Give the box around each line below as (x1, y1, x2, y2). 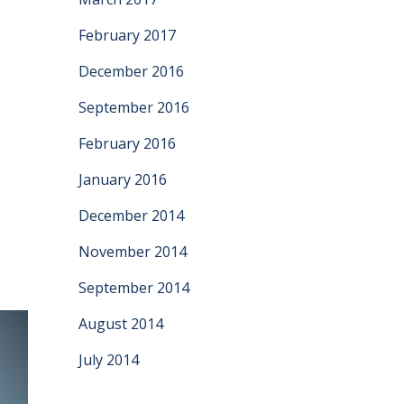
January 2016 (78, 170, 167, 189)
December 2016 (78, 61, 184, 81)
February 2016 (78, 133, 176, 153)
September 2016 (78, 97, 189, 117)
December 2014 (78, 206, 184, 225)
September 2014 (78, 278, 189, 298)
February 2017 (78, 25, 176, 45)
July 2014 (78, 350, 139, 370)
